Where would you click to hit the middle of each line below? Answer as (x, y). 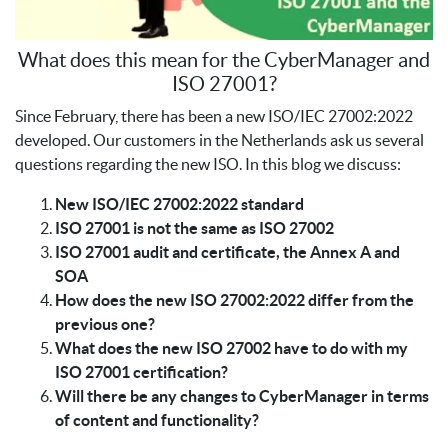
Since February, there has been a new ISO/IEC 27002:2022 (214, 115)
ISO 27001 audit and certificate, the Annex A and (227, 251)
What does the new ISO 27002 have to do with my (231, 347)
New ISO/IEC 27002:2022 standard (179, 203)
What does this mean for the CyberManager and (224, 59)
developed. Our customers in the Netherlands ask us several (219, 139)
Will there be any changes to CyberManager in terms (242, 395)
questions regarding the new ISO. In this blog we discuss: (208, 163)
